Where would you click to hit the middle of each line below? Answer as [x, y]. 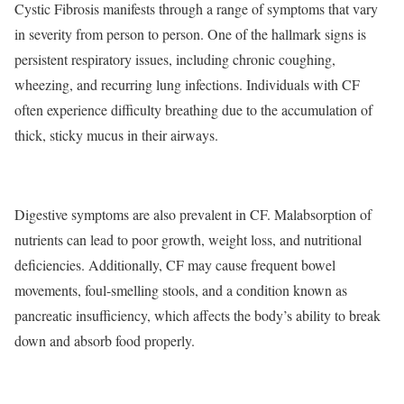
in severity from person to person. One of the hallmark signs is [190, 33]
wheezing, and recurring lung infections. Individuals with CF [187, 84]
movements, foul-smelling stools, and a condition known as [181, 289]
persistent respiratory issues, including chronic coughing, [175, 59]
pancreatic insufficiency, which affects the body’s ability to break [197, 315]
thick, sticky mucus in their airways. [116, 134]
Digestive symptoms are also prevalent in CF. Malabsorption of [193, 214]
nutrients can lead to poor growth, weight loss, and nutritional [188, 239]
